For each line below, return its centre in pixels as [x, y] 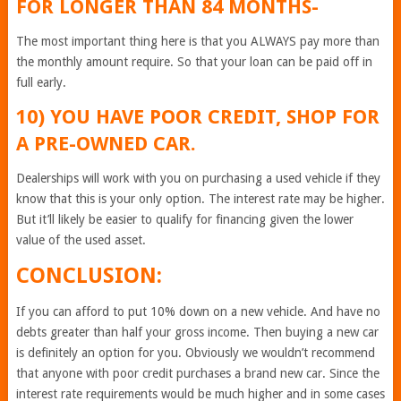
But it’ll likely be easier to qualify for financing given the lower [184, 219]
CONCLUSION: [89, 276]
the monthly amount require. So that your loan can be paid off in [194, 62]
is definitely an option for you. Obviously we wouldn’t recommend [195, 353]
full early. [41, 82]
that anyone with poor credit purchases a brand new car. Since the [197, 373]
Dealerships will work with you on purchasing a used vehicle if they [198, 178]
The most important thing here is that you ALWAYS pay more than [197, 41]
